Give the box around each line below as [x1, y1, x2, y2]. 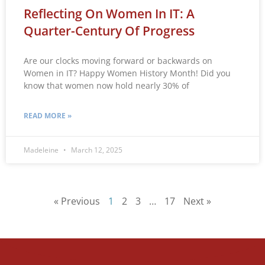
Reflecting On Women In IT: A [24, 5, 195, 22]
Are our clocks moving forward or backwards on [24, 54, 212, 66]
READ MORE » [24, 110, 72, 121]
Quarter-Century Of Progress [24, 22, 195, 39]
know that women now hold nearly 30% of [24, 79, 189, 91]
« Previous [54, 194, 100, 208]
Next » [183, 194, 211, 208]
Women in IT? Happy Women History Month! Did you [24, 67, 231, 79]
